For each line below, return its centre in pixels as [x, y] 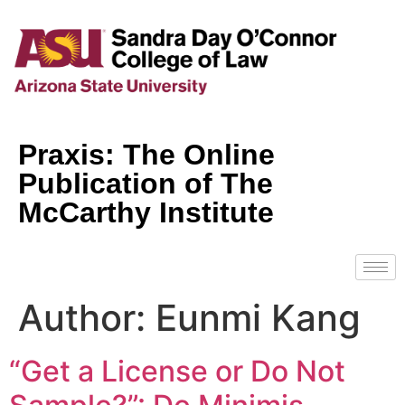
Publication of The [146, 184]
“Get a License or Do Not [177, 372]
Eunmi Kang [258, 318]
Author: [87, 318]
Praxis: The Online [146, 155]
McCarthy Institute [146, 213]
